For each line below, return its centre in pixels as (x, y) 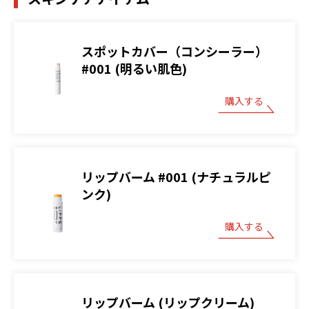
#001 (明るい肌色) (134, 68)
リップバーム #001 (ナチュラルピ (176, 176)
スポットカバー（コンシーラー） (175, 51)
